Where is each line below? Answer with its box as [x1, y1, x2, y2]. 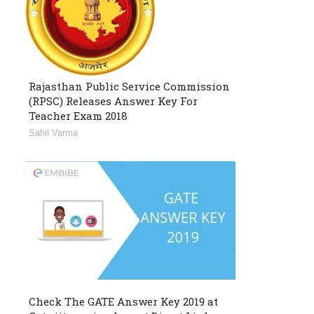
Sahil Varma [29, 128, 78, 139]
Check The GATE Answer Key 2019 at [29, 294, 218, 309]
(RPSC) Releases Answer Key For [29, 94, 198, 109]
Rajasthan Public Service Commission [29, 79, 230, 94]
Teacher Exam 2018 [29, 109, 128, 123]
